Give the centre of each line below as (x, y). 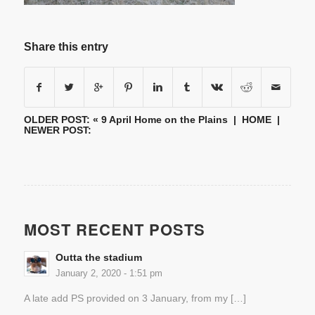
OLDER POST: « (62, 120)
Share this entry (66, 47)
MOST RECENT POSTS (114, 230)
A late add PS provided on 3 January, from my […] (135, 298)
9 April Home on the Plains (164, 120)
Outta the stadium (98, 258)
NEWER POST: (57, 130)
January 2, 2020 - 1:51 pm (109, 274)
